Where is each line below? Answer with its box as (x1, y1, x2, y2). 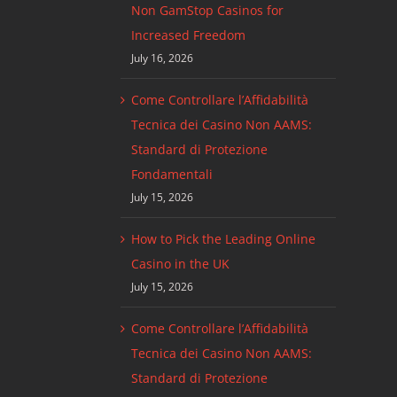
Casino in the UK (130, 255, 230, 273)
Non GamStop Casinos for (130, 2, 284, 19)
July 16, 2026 (130, 51, 193, 66)
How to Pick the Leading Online (130, 230, 315, 248)
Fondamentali (130, 166, 213, 183)
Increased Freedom (130, 27, 245, 44)
